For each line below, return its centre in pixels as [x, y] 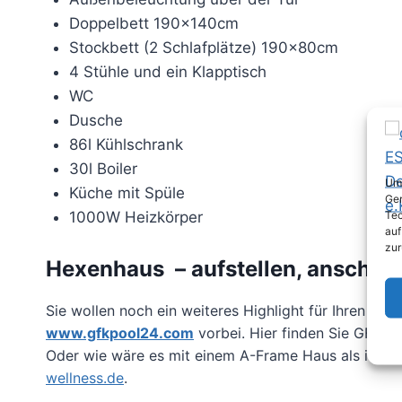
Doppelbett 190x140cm [153, 24]
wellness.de [85, 377]
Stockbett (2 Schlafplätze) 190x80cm [203, 48]
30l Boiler [103, 169]
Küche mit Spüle [127, 193]
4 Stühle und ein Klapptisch [167, 72]
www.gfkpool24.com [120, 332]
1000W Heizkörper [135, 218]
